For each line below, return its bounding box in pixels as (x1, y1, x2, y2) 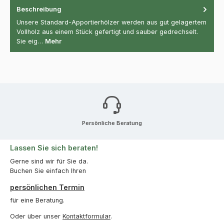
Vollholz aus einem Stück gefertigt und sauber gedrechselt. (16, 28, 198, 36)
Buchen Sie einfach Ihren (10, 166, 86, 174)
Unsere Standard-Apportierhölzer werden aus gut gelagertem (16, 18, 206, 26)
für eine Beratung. (10, 196, 64, 204)
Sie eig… (16, 37, 45, 45)
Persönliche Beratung (82, 119, 142, 126)
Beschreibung (16, 5, 61, 13)
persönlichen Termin (10, 182, 84, 191)
